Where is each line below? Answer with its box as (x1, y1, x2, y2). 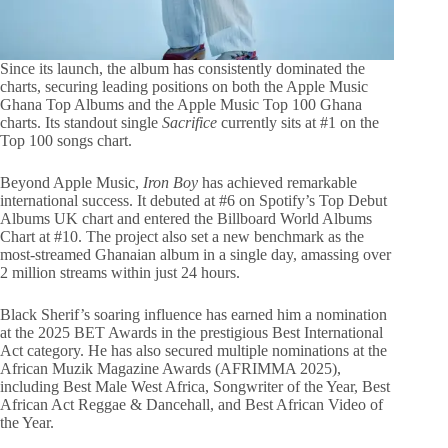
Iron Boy (143, 174, 198, 192)
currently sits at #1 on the (217, 114, 379, 132)
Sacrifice (162, 114, 217, 132)
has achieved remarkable (198, 174, 357, 192)
